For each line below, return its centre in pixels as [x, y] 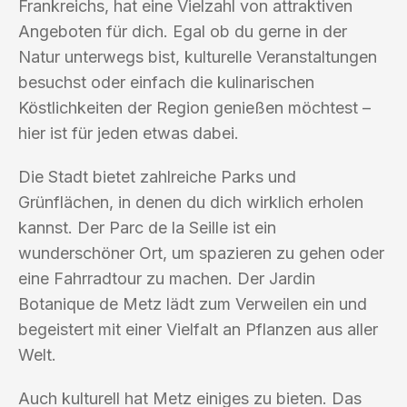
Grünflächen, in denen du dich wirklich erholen [191, 202]
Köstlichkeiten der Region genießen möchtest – [194, 107]
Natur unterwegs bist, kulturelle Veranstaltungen [198, 56]
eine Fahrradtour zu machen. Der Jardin [167, 278]
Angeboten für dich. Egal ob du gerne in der [183, 31]
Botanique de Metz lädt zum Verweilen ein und [193, 303]
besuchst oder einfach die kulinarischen [166, 82]
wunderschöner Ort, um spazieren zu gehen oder [201, 253]
